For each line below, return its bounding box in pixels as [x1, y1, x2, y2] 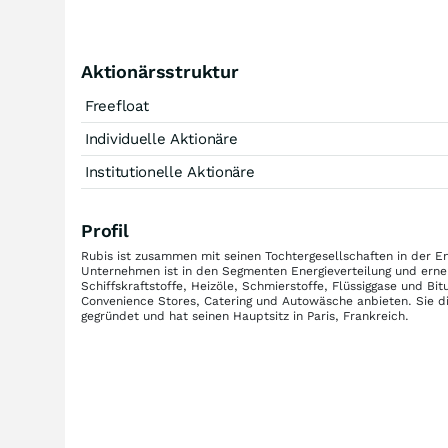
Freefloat [85, 97, 149, 115]
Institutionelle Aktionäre [85, 163, 255, 181]
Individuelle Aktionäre [85, 130, 238, 148]
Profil [81, 220, 129, 241]
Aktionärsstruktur [81, 61, 239, 82]
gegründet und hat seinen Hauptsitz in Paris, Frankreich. [81, 309, 409, 323]
